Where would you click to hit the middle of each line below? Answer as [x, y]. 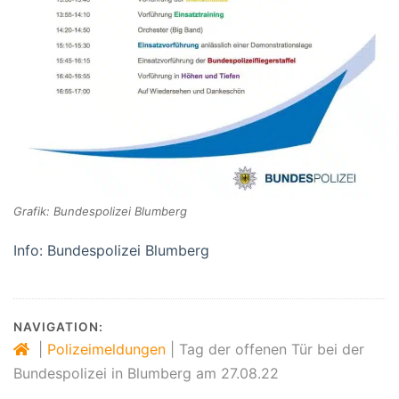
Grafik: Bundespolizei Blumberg [100, 212]
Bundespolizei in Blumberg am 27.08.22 [146, 374]
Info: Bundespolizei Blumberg [111, 251]
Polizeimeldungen [106, 350]
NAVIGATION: [58, 327]
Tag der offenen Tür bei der [272, 350]
